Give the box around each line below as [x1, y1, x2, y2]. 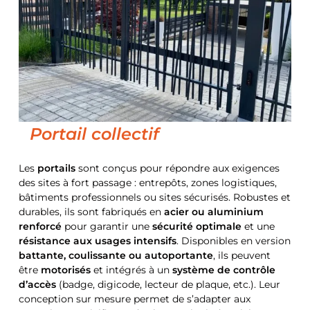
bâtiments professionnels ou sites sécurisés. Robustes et [18, 191, 291, 204]
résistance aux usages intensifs [18, 235, 176, 248]
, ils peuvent [212, 249, 271, 262]
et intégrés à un [90, 264, 172, 277]
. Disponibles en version [176, 235, 291, 248]
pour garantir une [61, 220, 152, 233]
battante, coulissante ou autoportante [18, 249, 213, 262]
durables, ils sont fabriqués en [18, 206, 164, 219]
